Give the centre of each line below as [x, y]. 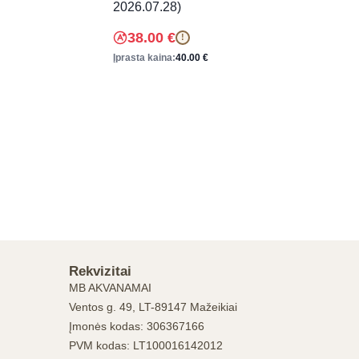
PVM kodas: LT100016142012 [146, 345]
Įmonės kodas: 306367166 [137, 326]
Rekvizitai [100, 271]
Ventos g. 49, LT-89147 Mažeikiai [153, 307]
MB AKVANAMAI [110, 288]
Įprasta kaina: [144, 57]
